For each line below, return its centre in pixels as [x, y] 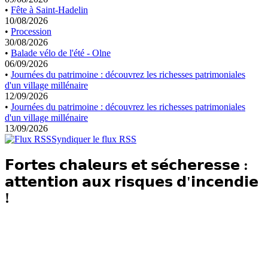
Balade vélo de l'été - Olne [61, 53]
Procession [31, 32]
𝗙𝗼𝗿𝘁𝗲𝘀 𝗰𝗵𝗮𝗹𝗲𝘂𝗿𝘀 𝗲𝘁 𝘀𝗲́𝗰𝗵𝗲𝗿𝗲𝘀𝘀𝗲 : [127, 165]
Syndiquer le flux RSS [94, 139]
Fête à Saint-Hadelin [49, 10]
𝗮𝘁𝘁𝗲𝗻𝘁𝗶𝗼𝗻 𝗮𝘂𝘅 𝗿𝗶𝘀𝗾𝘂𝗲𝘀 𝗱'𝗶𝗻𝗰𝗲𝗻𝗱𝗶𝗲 [132, 182]
